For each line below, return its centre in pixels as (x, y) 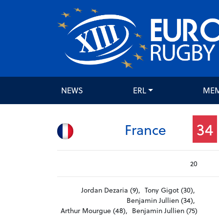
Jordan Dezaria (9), (110, 190)
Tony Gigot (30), (170, 190)
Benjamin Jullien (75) (164, 211)
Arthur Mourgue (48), (94, 211)
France (146, 129)
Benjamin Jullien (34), (161, 200)
